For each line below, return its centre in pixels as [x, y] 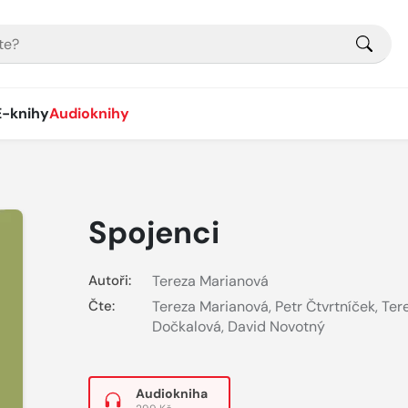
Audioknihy [89, 113]
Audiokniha [171, 393]
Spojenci [153, 233]
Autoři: [109, 280]
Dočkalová [186, 327]
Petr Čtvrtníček [325, 307]
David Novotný [276, 327]
